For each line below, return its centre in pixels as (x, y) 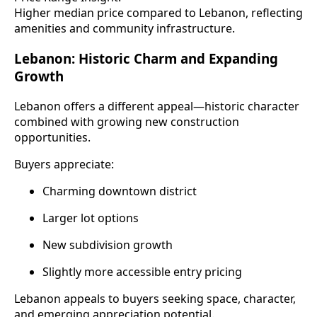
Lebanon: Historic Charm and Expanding (146, 59)
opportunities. (52, 137)
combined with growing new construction (127, 121)
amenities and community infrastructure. (125, 29)
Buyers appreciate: (64, 164)
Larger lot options (91, 218)
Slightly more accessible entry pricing (142, 271)
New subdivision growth (108, 244)
